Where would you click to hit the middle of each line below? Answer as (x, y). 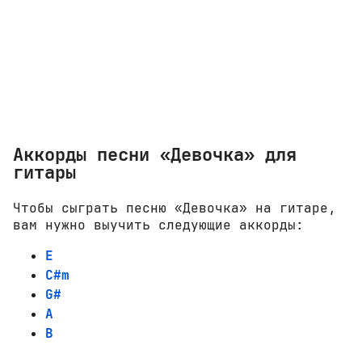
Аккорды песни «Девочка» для (155, 155)
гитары (44, 173)
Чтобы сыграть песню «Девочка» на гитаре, (175, 208)
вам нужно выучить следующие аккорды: (158, 225)
